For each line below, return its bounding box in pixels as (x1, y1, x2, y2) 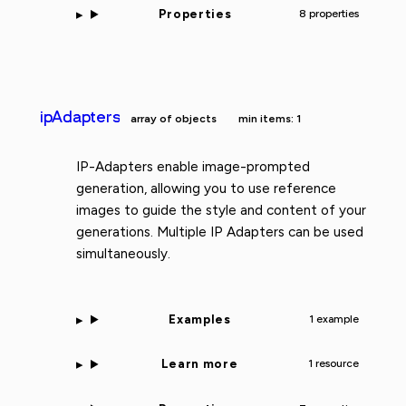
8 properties (298, 7, 359, 21)
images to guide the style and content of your (76, 201, 366, 218)
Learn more (160, 356, 238, 372)
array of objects (130, 111, 217, 125)
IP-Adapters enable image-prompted (76, 158, 310, 175)
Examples (169, 312, 231, 327)
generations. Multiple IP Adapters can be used (76, 223, 363, 240)
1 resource (307, 357, 359, 371)
